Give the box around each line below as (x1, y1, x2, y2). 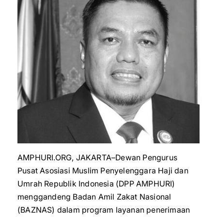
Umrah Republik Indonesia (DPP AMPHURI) (17, 179, 175, 188)
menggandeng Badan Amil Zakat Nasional (17, 192, 171, 201)
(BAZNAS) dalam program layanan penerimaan (17, 205, 190, 215)
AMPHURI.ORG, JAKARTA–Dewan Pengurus (17, 153, 178, 162)
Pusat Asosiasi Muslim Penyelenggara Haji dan (17, 166, 188, 175)
